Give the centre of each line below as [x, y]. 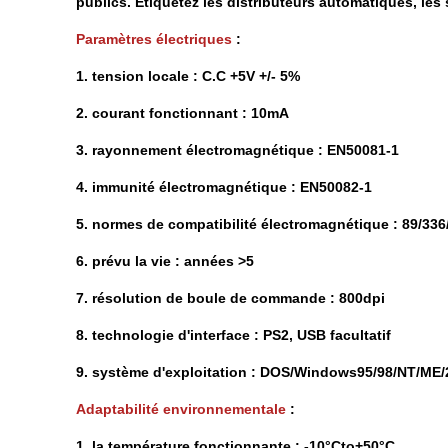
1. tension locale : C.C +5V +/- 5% [188, 76]
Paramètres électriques [154, 39]
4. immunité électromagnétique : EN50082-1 [224, 187]
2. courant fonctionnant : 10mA [182, 113]
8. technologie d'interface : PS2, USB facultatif [233, 335]
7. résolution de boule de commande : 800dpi [230, 298]
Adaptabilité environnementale [181, 409]
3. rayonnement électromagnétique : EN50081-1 [237, 150]
